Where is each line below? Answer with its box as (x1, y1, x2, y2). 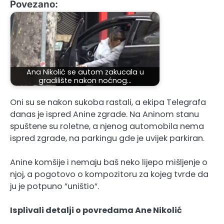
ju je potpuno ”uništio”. (10, 180, 99, 192)
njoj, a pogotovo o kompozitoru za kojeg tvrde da (10, 168, 208, 180)
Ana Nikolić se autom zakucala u (26, 67, 144, 77)
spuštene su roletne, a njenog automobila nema (10, 120, 204, 132)
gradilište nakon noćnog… (38, 75, 131, 85)
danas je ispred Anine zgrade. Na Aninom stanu (10, 108, 199, 120)
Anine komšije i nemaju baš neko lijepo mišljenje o (10, 156, 207, 168)
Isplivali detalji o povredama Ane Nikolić (10, 204, 182, 216)
